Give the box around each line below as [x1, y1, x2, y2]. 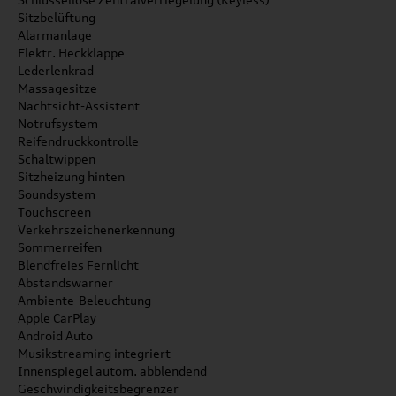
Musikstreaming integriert [18, 346, 171, 361]
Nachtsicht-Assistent [18, 98, 140, 113]
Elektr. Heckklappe [18, 45, 125, 60]
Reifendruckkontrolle [18, 133, 139, 148]
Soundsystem [18, 187, 95, 202]
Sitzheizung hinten [18, 169, 125, 184]
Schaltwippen [18, 151, 95, 166]
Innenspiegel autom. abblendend [18, 363, 207, 378]
